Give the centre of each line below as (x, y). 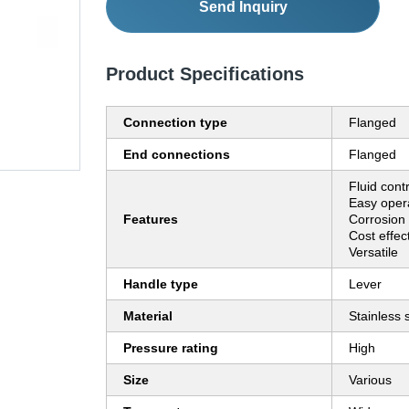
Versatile (373, 252)
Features (151, 220)
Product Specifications (205, 74)
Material (148, 316)
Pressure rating (171, 348)
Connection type (175, 123)
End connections (177, 155)
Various (370, 380)
